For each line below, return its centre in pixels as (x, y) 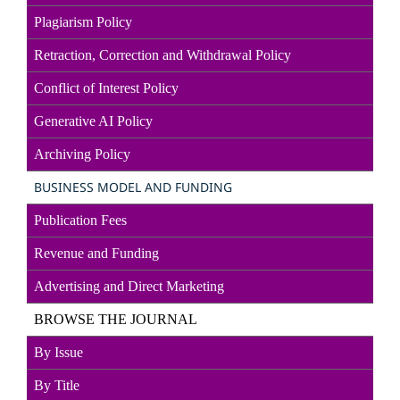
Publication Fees (80, 221)
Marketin (190, 287)
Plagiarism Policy (83, 22)
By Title (57, 386)
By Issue (58, 353)
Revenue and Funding (96, 254)
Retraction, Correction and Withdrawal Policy (162, 55)
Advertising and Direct (98, 287)
